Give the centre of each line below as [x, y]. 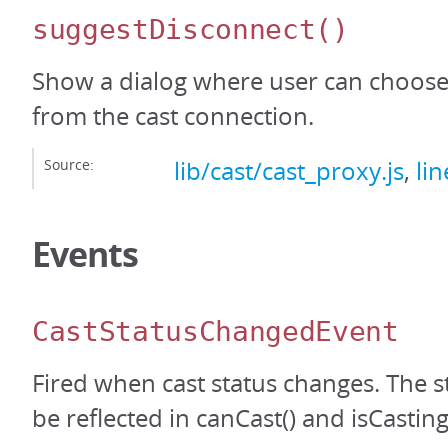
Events [85, 254]
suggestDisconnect [174, 30]
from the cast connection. [173, 116]
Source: [69, 165]
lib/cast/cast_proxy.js [289, 171]
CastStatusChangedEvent [215, 332]
